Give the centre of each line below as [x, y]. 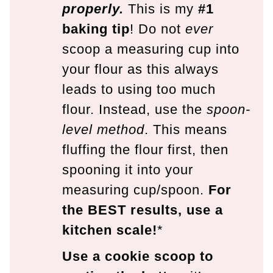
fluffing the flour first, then [145, 149]
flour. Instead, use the [134, 109]
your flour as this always [140, 69]
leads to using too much [139, 89]
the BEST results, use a [143, 210]
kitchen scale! [110, 230]
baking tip [96, 29]
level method [103, 129]
